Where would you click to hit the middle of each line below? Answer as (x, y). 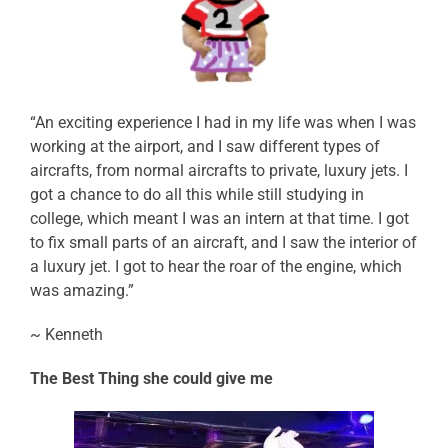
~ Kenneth (66, 335)
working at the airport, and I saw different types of (205, 147)
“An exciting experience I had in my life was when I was (223, 123)
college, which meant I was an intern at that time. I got (219, 219)
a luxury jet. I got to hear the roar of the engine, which (216, 267)
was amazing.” (82, 291)
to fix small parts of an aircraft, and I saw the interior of (223, 243)
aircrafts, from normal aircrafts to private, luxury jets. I (219, 171)
